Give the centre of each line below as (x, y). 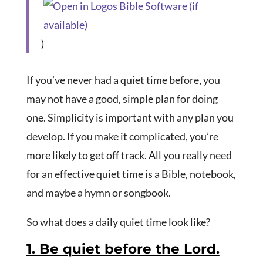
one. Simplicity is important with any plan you (130, 118)
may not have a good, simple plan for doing (122, 99)
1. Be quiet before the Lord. (123, 249)
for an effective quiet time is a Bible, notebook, (131, 174)
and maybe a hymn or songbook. (98, 193)
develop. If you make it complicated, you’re (122, 136)
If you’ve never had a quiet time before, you (123, 80)
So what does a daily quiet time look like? (118, 222)
